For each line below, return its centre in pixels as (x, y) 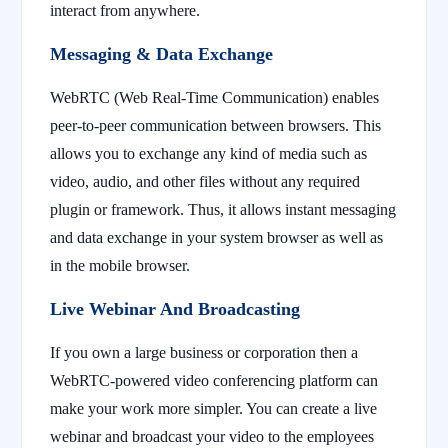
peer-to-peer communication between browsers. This (215, 125)
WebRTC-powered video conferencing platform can (214, 380)
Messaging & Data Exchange (161, 53)
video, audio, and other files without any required (205, 181)
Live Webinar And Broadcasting (175, 308)
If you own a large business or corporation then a (204, 352)
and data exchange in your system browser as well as (216, 237)
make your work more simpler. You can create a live (213, 408)
